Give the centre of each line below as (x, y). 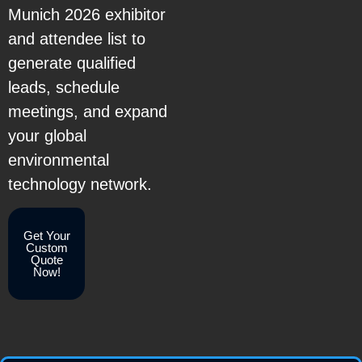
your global (47, 135)
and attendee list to (77, 38)
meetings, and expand (88, 111)
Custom (46, 247)
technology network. (80, 184)
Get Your (46, 235)
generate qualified (72, 63)
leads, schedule (64, 87)
